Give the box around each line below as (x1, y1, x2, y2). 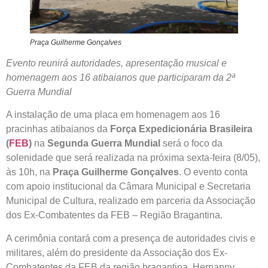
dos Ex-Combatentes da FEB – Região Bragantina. (6, 210, 223, 221)
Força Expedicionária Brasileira (110, 124, 252, 135)
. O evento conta (179, 167, 248, 178)
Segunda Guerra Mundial (47, 138, 160, 149)
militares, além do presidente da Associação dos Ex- (6, 247, 227, 258)
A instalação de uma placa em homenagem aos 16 (6, 109, 220, 120)
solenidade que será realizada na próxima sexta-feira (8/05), (6, 153, 260, 163)
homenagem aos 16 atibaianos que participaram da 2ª (6, 72, 235, 83)
